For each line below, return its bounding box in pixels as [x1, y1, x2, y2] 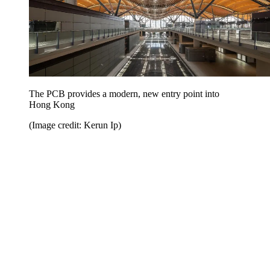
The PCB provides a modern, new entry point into [29, 88, 219, 99]
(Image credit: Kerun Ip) [29, 119, 121, 130]
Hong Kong [29, 99, 75, 110]
